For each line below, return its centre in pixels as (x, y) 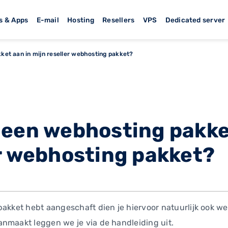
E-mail (48, 20)
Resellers (119, 20)
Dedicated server (195, 20)
